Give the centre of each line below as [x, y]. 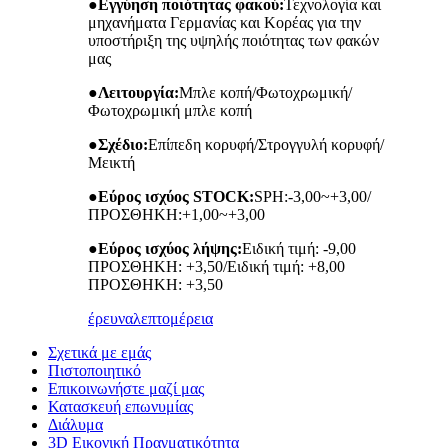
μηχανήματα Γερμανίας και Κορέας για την [224, 23]
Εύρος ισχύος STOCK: [176, 197]
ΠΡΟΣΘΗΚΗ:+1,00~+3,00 [176, 215]
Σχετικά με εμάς [99, 353]
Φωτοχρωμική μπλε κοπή [170, 111]
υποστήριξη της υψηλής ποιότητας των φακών [233, 41]
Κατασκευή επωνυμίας [120, 407]
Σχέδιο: [123, 145]
